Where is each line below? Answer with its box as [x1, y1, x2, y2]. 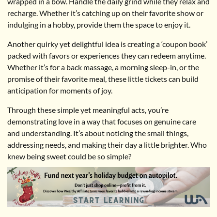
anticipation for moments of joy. [7, 86, 112, 95]
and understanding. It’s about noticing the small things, [7, 128, 188, 138]
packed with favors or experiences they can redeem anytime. [7, 51, 206, 61]
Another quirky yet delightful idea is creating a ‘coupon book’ [7, 39, 207, 49]
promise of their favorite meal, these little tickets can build [7, 74, 199, 84]
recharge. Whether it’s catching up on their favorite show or [7, 8, 203, 18]
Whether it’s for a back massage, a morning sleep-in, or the [7, 62, 199, 72]
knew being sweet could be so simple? [7, 152, 131, 161]
